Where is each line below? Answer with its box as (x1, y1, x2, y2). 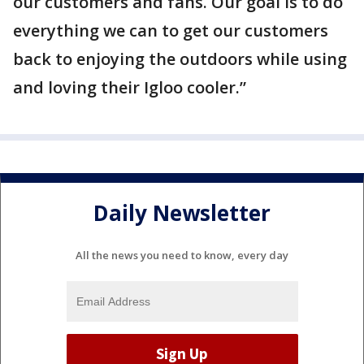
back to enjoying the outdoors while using (13, 48, 347, 70)
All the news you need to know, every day (76, 247, 288, 262)
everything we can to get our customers (13, 19, 328, 41)
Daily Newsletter (93, 198, 271, 228)
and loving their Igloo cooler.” (13, 76, 246, 98)
